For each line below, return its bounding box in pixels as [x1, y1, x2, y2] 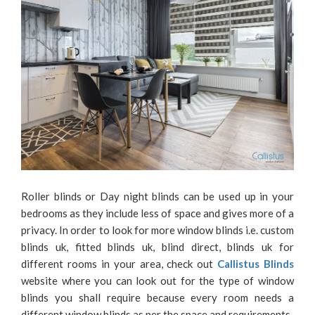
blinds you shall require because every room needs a [21, 291, 294, 304]
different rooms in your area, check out [21, 257, 218, 271]
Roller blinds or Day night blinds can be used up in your [21, 190, 294, 203]
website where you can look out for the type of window [21, 274, 294, 288]
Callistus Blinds [217, 257, 294, 271]
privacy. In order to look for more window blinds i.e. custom [21, 224, 294, 237]
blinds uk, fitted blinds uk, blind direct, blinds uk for [21, 240, 294, 254]
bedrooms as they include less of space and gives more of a [21, 207, 294, 220]
